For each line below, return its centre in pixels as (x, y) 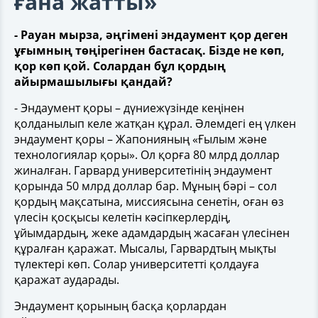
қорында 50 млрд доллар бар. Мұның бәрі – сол (146, 186)
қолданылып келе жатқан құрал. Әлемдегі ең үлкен (155, 123)
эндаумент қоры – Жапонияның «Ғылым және (141, 139)
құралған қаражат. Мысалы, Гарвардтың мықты (145, 248)
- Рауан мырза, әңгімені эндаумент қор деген (151, 34)
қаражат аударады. (67, 279)
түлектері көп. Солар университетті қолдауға (137, 264)
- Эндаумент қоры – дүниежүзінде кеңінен (129, 108)
